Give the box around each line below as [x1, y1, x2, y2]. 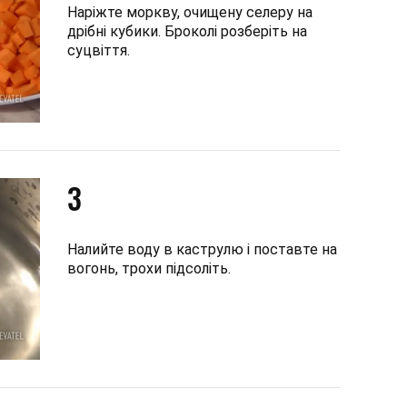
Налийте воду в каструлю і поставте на [67, 240, 337, 258]
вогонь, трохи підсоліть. [67, 259, 231, 277]
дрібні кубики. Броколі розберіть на [67, 22, 307, 40]
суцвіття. [67, 41, 130, 59]
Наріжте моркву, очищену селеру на [67, 3, 313, 21]
